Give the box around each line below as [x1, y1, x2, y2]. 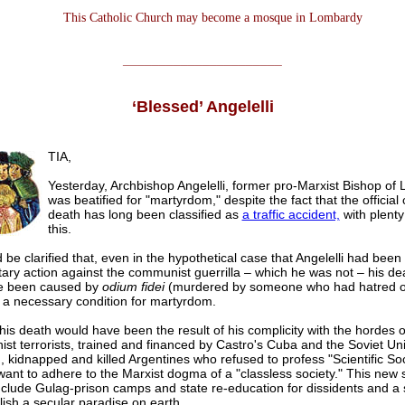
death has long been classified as [47, 207, 242, 222]
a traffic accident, [241, 207, 340, 222]
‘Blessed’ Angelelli [131, 98, 274, 117]
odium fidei [101, 279, 165, 295]
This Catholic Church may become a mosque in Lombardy [62, 11, 363, 25]
